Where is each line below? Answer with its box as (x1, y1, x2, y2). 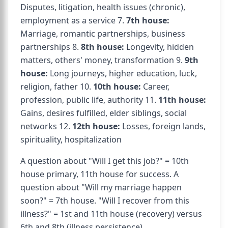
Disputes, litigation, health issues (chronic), (20, 2, 185, 13)
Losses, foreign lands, (120, 121, 206, 132)
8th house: (81, 41, 124, 52)
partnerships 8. (20, 41, 81, 52)
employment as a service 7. (20, 15, 126, 26)
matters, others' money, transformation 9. (20, 54, 185, 66)
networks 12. (20, 121, 72, 132)
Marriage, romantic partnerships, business (20, 28, 185, 39)
